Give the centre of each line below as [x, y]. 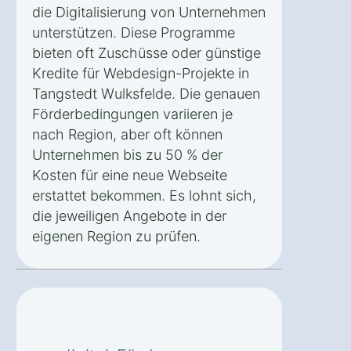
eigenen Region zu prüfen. [116, 236]
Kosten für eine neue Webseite [130, 175]
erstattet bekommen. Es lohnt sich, [144, 195]
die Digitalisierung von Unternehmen [149, 12]
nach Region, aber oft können [127, 134]
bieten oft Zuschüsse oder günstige [147, 52]
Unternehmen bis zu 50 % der [127, 154]
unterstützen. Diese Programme [134, 32]
